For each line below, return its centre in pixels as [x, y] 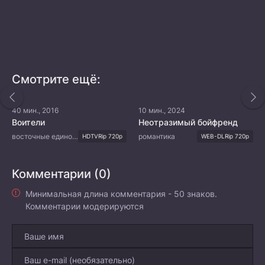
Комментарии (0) [62, 174]
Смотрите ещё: [56, 79]
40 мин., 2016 [35, 110]
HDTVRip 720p [102, 136]
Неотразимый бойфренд [188, 122]
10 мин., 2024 [162, 110]
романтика [157, 136]
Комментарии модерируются [85, 206]
